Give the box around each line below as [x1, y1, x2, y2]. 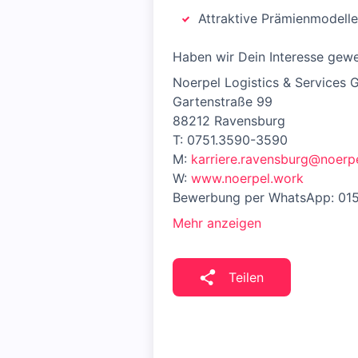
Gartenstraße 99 [173, 93, 272, 109]
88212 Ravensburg [173, 113, 285, 129]
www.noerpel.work [191, 170, 304, 186]
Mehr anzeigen [173, 215, 261, 231]
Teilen [229, 269, 264, 285]
